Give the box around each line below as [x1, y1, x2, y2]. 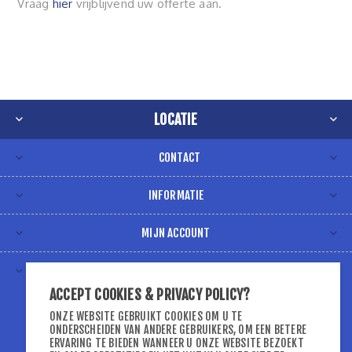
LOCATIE [154, 111, 198, 128]
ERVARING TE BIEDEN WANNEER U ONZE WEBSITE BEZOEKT [49, 336, 304, 350]
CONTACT [158, 150, 201, 165]
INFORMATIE [148, 188, 204, 203]
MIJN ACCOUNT [141, 225, 211, 240]
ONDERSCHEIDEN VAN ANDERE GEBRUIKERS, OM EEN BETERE [49, 323, 307, 336]
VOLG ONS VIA [145, 263, 207, 278]
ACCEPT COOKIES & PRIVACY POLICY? [49, 286, 251, 303]
